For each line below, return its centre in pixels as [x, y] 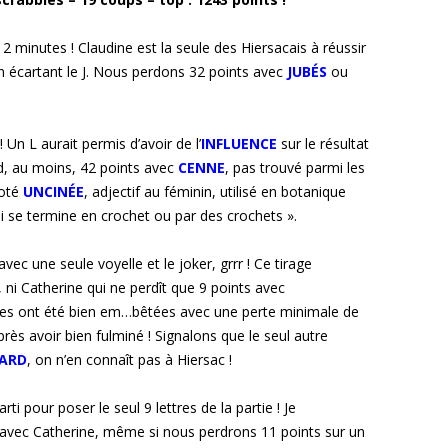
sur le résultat [325, 144]
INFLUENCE [239, 144]
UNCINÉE [53, 192]
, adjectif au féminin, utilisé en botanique [215, 192]
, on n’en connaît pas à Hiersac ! [129, 360]
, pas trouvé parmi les [295, 168]
